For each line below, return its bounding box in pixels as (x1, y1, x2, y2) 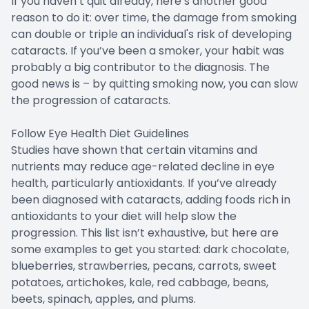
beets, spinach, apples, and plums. (11, 290, 196, 307)
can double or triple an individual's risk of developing (11, 26, 292, 42)
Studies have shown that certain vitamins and (11, 141, 257, 158)
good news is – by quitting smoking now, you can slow (11, 75, 298, 92)
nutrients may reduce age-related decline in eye (11, 158, 275, 175)
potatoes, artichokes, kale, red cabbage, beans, (11, 274, 268, 290)
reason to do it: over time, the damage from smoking (11, 9, 297, 26)
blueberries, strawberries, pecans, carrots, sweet (11, 257, 277, 274)
